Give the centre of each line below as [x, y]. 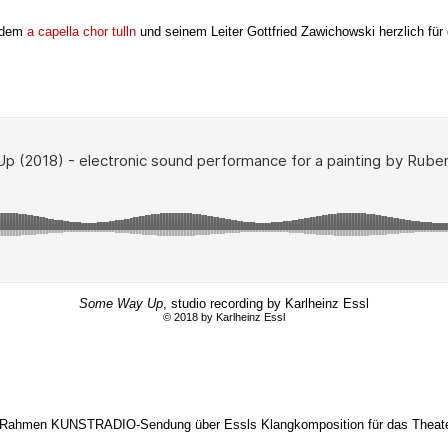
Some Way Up [121, 304]
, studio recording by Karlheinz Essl [266, 304]
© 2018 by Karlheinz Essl [224, 317]
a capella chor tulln [81, 31]
